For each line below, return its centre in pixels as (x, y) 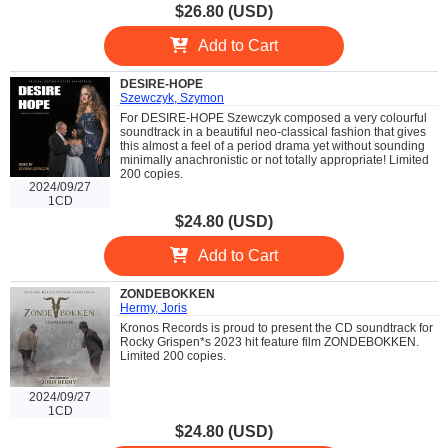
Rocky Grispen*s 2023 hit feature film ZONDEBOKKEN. (269, 342)
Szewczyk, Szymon (172, 98)
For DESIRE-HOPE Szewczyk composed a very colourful (273, 118)
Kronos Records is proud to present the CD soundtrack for (276, 328)
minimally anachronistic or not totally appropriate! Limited (274, 160)
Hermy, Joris (153, 308)
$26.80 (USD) (224, 11)
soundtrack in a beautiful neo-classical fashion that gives (273, 132)
